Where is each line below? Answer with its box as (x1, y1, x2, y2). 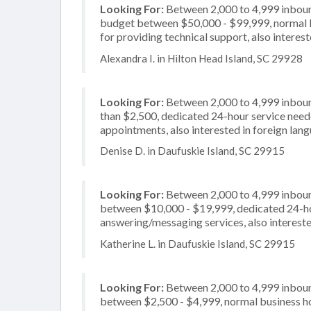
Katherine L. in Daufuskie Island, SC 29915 (100, 237, 295, 250)
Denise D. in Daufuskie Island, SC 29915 (100, 144, 285, 157)
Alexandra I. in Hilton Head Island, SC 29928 (100, 51, 303, 65)
